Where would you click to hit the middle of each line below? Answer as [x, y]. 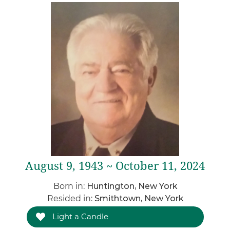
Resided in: [71, 198]
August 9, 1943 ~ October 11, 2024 [115, 166]
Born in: [70, 186]
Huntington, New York [132, 186]
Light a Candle [79, 216]
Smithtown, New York [139, 198]
